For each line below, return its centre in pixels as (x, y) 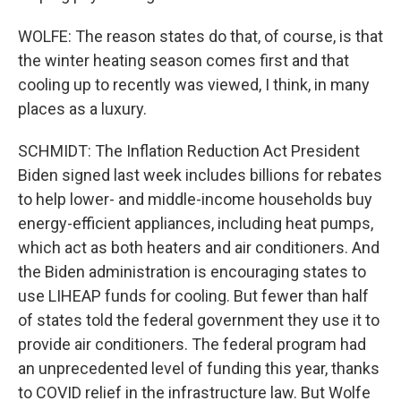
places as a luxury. (82, 109)
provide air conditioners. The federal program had (192, 344)
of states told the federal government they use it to (199, 320)
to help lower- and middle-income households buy (195, 199)
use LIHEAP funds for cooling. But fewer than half (193, 296)
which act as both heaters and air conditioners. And (199, 247)
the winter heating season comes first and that (183, 60)
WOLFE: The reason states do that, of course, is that (200, 36)
